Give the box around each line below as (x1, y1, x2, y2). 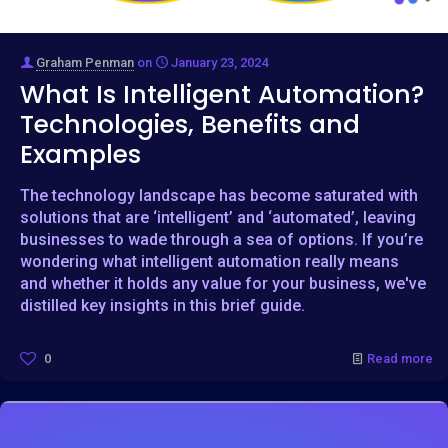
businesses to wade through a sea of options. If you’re (20, 229, 423, 249)
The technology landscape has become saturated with (20, 185, 418, 205)
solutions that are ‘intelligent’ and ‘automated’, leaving (20, 207, 416, 227)
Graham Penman (36, 54, 134, 70)
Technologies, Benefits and (20, 106, 360, 142)
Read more (367, 350, 433, 366)
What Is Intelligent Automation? (20, 76, 424, 112)
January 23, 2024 (171, 54, 268, 70)
